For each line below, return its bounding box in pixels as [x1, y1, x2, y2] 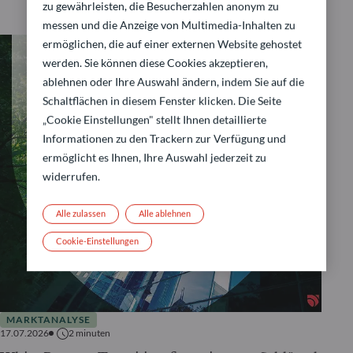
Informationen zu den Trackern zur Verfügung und [42, 131, 286, 145]
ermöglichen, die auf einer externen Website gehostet [42, 36, 302, 50]
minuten [76, 327, 110, 340]
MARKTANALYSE [6, 313, 91, 325]
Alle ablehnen [138, 208, 191, 219]
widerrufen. [42, 169, 100, 183]
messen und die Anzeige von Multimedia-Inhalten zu [42, 17, 295, 32]
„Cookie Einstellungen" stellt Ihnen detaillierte [42, 112, 266, 126]
